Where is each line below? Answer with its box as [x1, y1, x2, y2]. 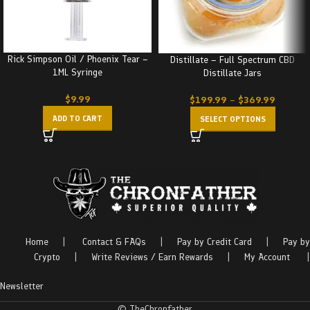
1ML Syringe [53, 66, 102, 78]
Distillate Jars [203, 67, 262, 80]
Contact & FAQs [82, 236, 146, 248]
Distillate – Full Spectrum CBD [170, 54, 295, 66]
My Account [244, 251, 290, 264]
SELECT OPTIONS [199, 114, 266, 125]
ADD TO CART [53, 113, 102, 123]
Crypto [34, 251, 60, 264]
